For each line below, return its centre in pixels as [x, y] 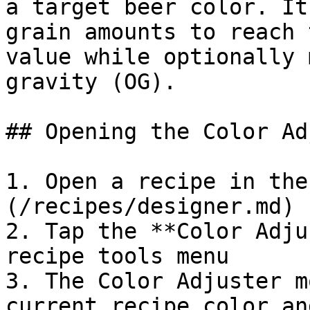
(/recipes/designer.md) [150, 206]
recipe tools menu [117, 256]
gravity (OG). [91, 82]
